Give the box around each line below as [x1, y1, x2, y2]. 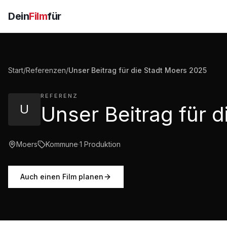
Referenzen [26, 66, 66, 74]
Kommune [46, 140, 78, 148]
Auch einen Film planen [20, 172, 103, 181]
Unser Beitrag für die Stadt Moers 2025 [68, 66, 207, 74]
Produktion [84, 140, 121, 148]
